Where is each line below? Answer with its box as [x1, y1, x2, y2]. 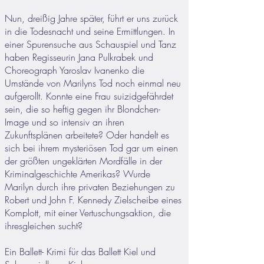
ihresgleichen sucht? [5, 219, 82, 232]
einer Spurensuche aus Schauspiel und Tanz [5, 38, 176, 51]
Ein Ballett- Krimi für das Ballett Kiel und [5, 245, 156, 258]
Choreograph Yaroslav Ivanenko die [5, 64, 144, 77]
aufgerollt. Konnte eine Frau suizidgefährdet [5, 90, 173, 103]
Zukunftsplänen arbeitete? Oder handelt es [5, 128, 169, 141]
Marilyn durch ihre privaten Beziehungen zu [5, 180, 175, 193]
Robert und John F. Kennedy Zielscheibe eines [5, 193, 181, 206]
